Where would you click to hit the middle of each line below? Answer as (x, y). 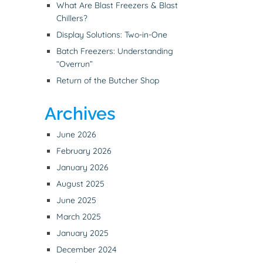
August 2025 (80, 184)
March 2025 (79, 217)
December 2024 (86, 250)
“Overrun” (75, 64)
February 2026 (84, 151)
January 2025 (82, 233)
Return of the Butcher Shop (108, 81)
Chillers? (72, 18)
